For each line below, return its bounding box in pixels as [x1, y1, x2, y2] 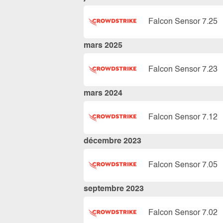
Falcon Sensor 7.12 [148, 113, 218, 121]
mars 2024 [84, 90, 122, 98]
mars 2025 [84, 42, 122, 50]
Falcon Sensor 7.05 [148, 161, 218, 169]
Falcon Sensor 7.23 [148, 65, 218, 74]
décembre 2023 [84, 137, 141, 145]
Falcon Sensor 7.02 [148, 209, 218, 217]
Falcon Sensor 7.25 [148, 17, 218, 26]
